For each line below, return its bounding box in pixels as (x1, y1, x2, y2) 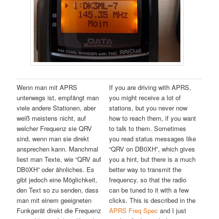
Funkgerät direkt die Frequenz (17, 206, 102, 216)
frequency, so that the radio (109, 175, 187, 185)
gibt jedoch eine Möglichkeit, (17, 175, 98, 185)
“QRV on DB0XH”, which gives (109, 144, 196, 154)
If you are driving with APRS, (109, 83, 192, 92)
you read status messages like (109, 134, 197, 144)
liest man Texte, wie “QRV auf (17, 154, 102, 164)
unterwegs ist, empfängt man (17, 93, 99, 103)
